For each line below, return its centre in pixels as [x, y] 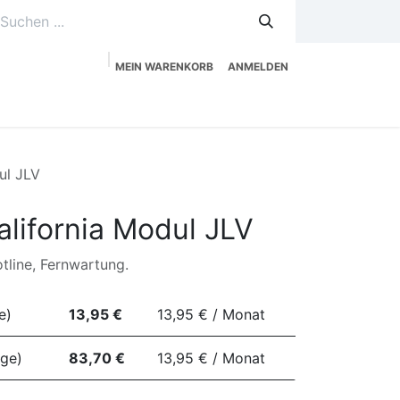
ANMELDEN [258, 67]
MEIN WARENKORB [164, 67]
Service [126, 100]
